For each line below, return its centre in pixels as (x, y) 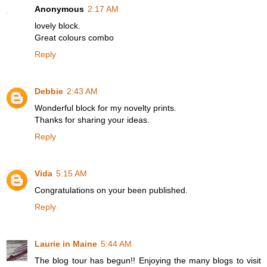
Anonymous (59, 9)
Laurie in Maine (66, 244)
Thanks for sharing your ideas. (92, 120)
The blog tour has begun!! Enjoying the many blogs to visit (148, 261)
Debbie (49, 91)
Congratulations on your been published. (111, 190)
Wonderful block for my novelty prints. (105, 108)
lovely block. (58, 26)
